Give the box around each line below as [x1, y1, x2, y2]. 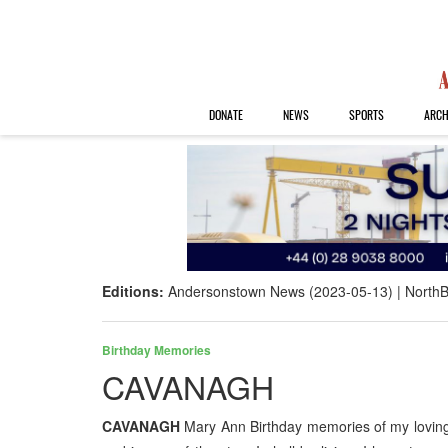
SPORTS [348, 106, 384, 123]
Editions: [102, 281, 168, 302]
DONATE [208, 106, 243, 123]
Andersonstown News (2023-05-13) [168, 281, 393, 302]
